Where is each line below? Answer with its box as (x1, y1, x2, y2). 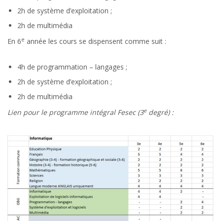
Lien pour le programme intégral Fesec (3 (7, 107, 144, 117)
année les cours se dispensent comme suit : (25, 36, 166, 46)
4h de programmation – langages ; (17, 62, 127, 72)
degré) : (147, 107, 174, 117)
